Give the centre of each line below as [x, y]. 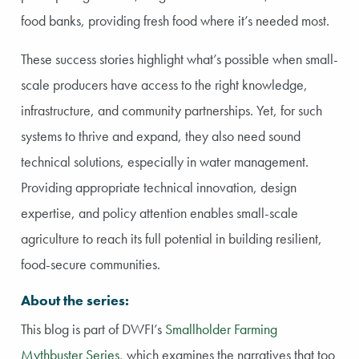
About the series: [75, 300]
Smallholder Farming [221, 329]
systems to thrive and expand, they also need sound [161, 135]
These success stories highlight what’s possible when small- [179, 58]
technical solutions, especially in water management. [165, 161]
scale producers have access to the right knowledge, [164, 84]
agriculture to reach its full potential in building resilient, [171, 238]
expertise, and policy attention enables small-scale [159, 212]
